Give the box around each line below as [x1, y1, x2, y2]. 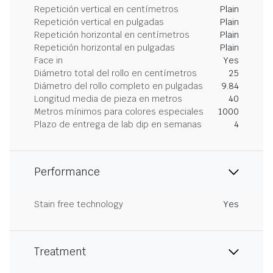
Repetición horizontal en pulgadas [34, 42, 175, 53]
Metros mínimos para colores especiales [34, 106, 204, 117]
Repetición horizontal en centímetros [34, 29, 190, 40]
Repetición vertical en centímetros [34, 4, 179, 15]
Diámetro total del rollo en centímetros [34, 68, 197, 79]
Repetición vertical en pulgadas [34, 16, 164, 27]
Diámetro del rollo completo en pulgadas [34, 80, 203, 91]
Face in [34, 55, 63, 66]
